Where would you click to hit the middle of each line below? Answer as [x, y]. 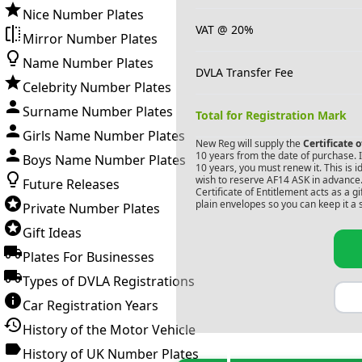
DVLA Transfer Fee [244, 72]
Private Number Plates [91, 208]
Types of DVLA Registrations [109, 281]
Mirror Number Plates [90, 39]
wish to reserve [229, 180]
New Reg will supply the [248, 143]
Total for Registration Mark [271, 115]
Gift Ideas [52, 233]
